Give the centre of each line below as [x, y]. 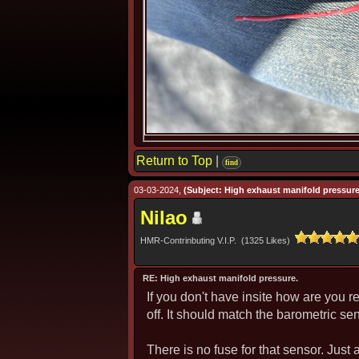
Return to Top [174, 161]
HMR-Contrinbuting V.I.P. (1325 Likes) [218, 240]
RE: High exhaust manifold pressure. [220, 278]
